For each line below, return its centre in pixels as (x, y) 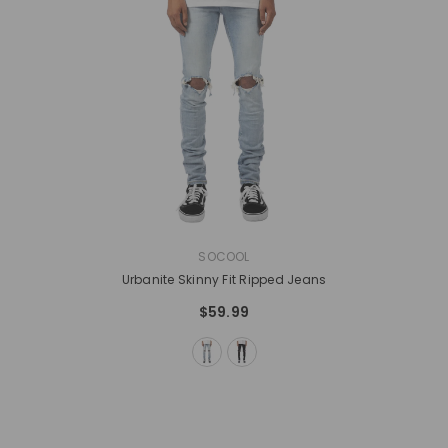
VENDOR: (114, 256)
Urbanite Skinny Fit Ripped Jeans (224, 280)
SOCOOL (224, 257)
